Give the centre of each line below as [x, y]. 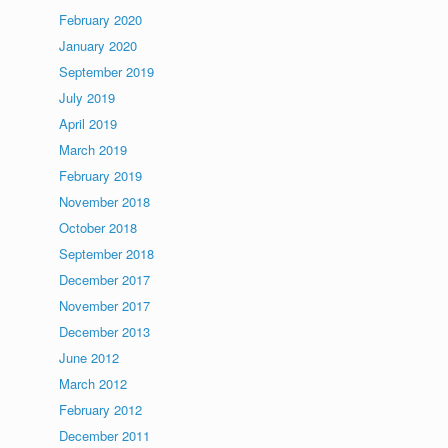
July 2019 [87, 97]
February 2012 [101, 409]
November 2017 [105, 305]
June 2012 [89, 357]
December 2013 [105, 331]
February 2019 [101, 175]
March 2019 [93, 149]
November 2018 [105, 201]
